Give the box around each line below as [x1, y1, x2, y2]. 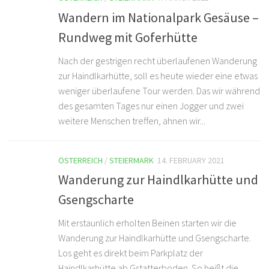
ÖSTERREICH [58, 154, 103, 166]
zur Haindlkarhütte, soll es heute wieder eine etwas [58, 69, 258, 82]
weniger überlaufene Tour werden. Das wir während [58, 84, 260, 97]
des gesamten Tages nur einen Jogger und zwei [58, 99, 244, 112]
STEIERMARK [109, 154, 154, 166]
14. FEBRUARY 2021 [157, 154, 225, 166]
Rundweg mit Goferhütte [58, 28, 198, 46]
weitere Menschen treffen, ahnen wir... [58, 114, 205, 127]
